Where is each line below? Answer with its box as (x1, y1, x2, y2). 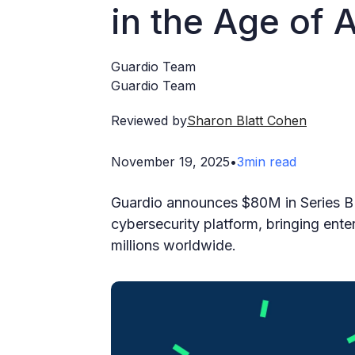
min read (244, 153, 296, 170)
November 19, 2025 (111, 153, 230, 170)
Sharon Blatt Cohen (187, 112, 307, 128)
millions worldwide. (111, 236, 236, 254)
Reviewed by (111, 112, 187, 128)
